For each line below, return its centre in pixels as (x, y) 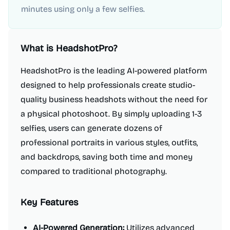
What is (38, 48)
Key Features (50, 202)
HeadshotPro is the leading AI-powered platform (114, 71)
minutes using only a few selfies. (83, 9)
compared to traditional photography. (94, 171)
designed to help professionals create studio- (108, 85)
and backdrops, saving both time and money (107, 157)
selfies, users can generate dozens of (91, 128)
